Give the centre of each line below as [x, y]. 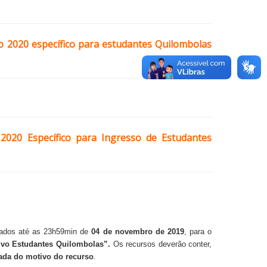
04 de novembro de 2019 [138, 232]
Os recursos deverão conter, [161, 244]
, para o [198, 232]
